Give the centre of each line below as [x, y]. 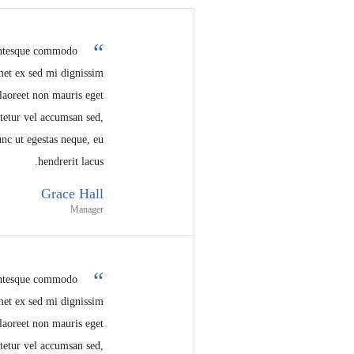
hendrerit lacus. [71, 162]
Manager [87, 210]
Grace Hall [73, 194]
